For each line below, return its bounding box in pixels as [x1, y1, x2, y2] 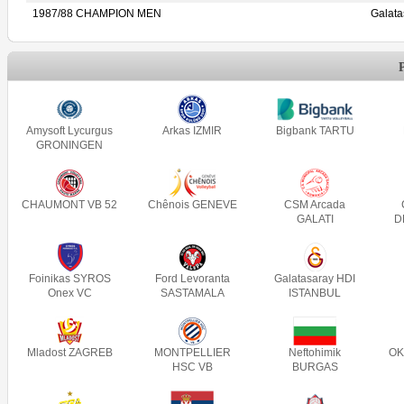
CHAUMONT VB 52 [22, 198, 117, 211]
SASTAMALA [160, 287, 225, 299]
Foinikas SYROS [28, 272, 111, 285]
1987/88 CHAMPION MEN [32, 7, 161, 20]
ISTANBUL [289, 287, 341, 299]
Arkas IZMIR [162, 124, 222, 137]
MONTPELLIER [153, 346, 231, 359]
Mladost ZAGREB [26, 346, 113, 359]
